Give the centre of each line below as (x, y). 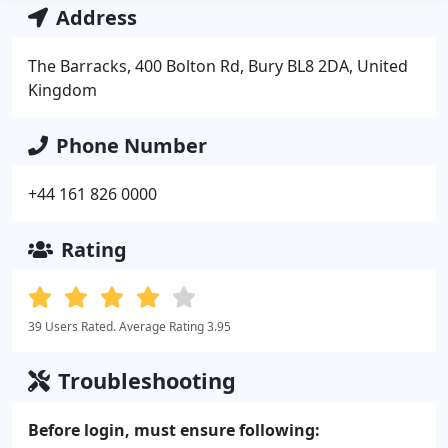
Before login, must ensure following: (174, 430)
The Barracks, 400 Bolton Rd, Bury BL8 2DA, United (218, 66)
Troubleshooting (147, 380)
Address (96, 17)
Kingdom (62, 90)
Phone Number (131, 145)
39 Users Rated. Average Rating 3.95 (129, 326)
